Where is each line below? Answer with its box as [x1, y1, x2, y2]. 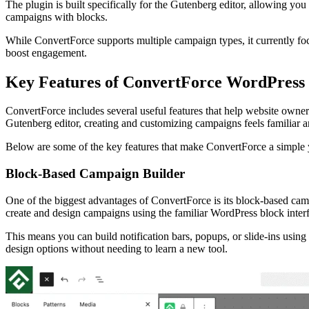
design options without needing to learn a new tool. [6, 242, 228, 255]
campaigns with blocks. [6, 10, 108, 23]
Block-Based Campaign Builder [6, 166, 185, 181]
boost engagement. [6, 46, 87, 59]
